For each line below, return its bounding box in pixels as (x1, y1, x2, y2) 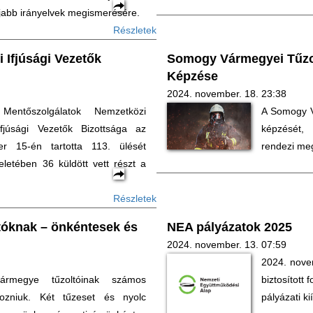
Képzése (167, 69, 218, 83)
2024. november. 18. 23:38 (167, 88, 286, 99)
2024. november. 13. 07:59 (167, 239, 286, 250)
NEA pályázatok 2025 (167, 220, 292, 234)
